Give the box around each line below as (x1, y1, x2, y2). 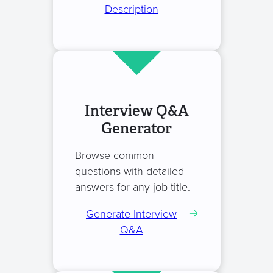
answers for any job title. (74, 181, 190, 194)
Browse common (74, 149, 154, 163)
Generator (101, 119, 172, 138)
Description (104, 2, 158, 16)
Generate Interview (86, 208, 177, 221)
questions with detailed (74, 165, 184, 179)
